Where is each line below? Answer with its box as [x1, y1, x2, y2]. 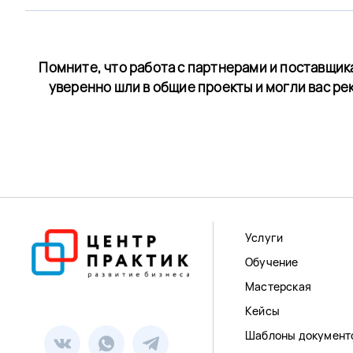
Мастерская [245, 278, 311, 294]
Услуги [245, 229, 284, 245]
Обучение [245, 254, 299, 269]
